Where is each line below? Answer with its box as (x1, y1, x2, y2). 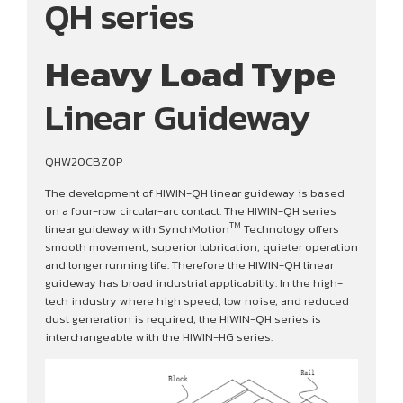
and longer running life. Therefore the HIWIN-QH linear (45, 255, 334, 273)
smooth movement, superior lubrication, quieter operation (45, 237, 358, 255)
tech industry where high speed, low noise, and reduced (45, 291, 349, 309)
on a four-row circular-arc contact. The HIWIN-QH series (45, 201, 336, 219)
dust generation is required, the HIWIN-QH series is (45, 309, 321, 327)
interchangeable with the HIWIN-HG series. (45, 327, 273, 345)
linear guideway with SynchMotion (45, 219, 229, 237)
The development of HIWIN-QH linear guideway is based (45, 184, 345, 201)
